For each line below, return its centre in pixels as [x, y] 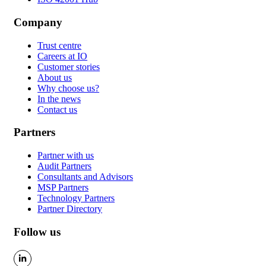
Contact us [58, 109]
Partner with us [66, 156]
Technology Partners [76, 198]
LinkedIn [56, 258]
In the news [59, 99]
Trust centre [60, 45]
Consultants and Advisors [85, 177]
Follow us [37, 232]
